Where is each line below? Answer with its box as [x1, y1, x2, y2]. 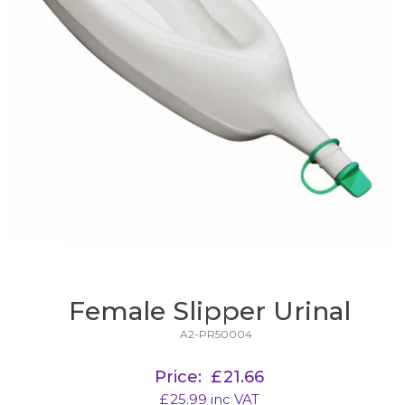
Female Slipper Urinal [68, 294, 351, 326]
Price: [155, 366, 202, 387]
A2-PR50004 [180, 326, 252, 341]
